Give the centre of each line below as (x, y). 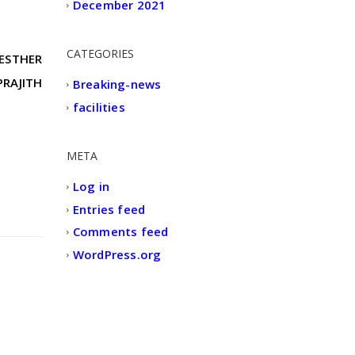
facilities (99, 107)
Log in (91, 187)
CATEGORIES (100, 54)
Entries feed (109, 210)
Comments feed (120, 232)
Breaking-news (117, 84)
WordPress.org (117, 255)
